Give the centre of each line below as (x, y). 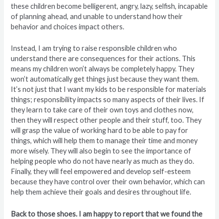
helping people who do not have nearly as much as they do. (103, 161)
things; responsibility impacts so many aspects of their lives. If (108, 100)
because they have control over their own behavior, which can (108, 182)
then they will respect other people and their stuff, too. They (106, 120)
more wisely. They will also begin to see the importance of (101, 151)
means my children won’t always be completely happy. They (103, 69)
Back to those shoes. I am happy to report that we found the (107, 214)
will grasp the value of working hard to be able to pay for (100, 131)
